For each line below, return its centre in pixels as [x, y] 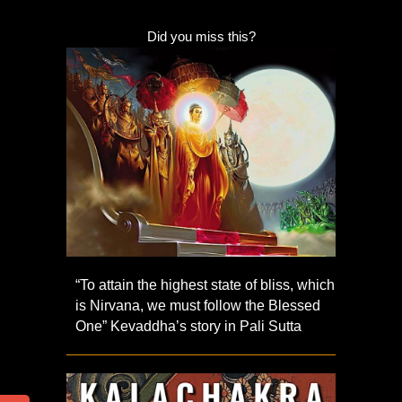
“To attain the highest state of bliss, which [205, 284]
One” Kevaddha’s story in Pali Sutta [188, 326]
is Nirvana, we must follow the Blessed [198, 305]
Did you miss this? [201, 36]
